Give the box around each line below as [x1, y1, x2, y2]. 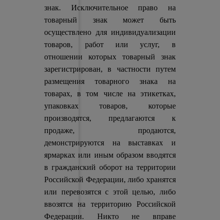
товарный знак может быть [44, 16, 176, 24]
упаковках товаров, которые [44, 102, 176, 110]
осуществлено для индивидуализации [44, 28, 176, 36]
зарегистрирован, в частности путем [44, 65, 176, 73]
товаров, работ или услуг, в [44, 40, 176, 49]
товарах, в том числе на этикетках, [44, 89, 176, 98]
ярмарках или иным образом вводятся [44, 151, 176, 159]
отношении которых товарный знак [44, 53, 176, 61]
